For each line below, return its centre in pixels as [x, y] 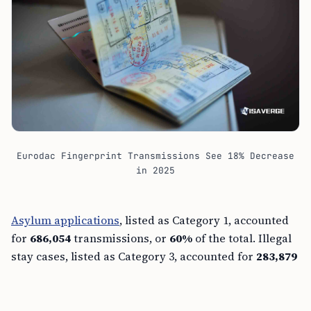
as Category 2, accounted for [87, 292]
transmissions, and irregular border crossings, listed [152, 274]
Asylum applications [65, 220]
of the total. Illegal [242, 238]
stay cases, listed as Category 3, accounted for [134, 256]
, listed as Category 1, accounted [204, 220]
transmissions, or [120, 238]
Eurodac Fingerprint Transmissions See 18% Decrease [155, 155]
